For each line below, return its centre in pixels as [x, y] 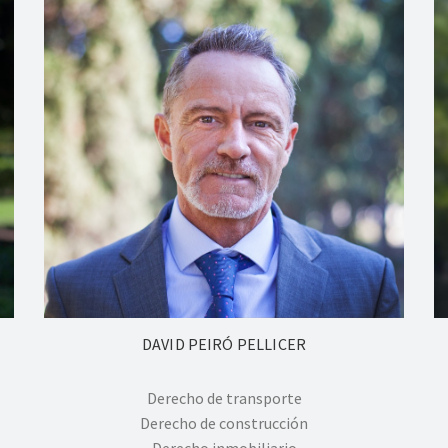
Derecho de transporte [224, 398]
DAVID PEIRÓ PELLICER [224, 344]
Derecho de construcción [224, 423]
